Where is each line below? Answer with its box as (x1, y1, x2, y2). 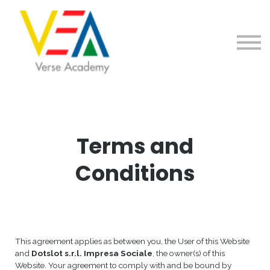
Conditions (75, 158, 195, 188)
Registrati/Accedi (81, 33, 189, 49)
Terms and (77, 131, 193, 161)
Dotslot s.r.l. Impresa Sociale (31, 248, 152, 258)
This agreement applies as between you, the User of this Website (15, 236, 250, 246)
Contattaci (103, 13, 167, 29)
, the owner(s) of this (152, 248, 225, 258)
